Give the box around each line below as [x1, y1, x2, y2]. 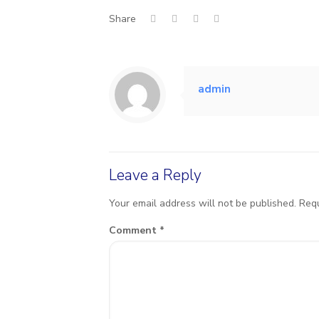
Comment [108, 224, 159, 237]
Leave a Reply [108, 165, 202, 185]
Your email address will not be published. [108, 197, 296, 210]
